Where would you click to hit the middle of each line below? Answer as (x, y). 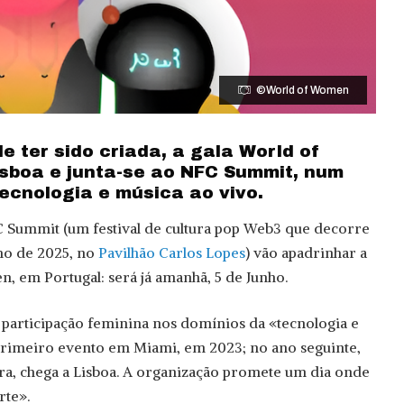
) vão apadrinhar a (306, 252)
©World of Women (303, 91)
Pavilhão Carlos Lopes (172, 252)
